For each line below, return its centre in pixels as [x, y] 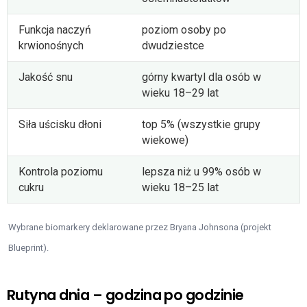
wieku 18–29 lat [180, 93]
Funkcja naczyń [55, 29]
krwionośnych [51, 45]
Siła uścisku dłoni [60, 124]
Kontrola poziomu [61, 171]
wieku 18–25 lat [180, 187]
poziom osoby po [184, 29]
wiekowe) [165, 140]
